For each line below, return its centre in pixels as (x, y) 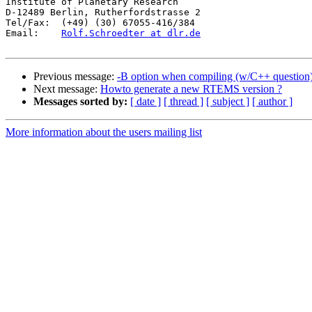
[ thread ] (184, 102)
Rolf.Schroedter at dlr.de (131, 33)
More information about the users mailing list (104, 132)
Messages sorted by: (80, 102)
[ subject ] (228, 102)
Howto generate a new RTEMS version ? (191, 89)
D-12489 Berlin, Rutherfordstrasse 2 (103, 13)
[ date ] (146, 102)
